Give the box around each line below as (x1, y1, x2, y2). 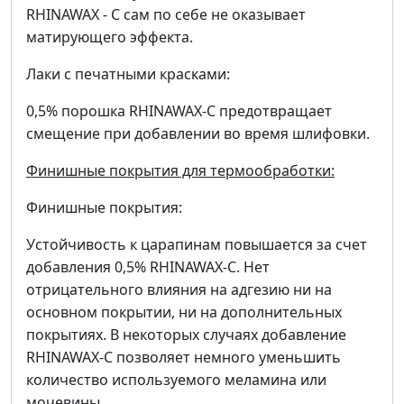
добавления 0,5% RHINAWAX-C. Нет (26, 257, 270, 278)
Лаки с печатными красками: (26, 64, 230, 85)
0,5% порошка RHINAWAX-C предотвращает (26, 101, 332, 122)
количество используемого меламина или (26, 370, 326, 390)
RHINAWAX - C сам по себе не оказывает (26, 5, 306, 25)
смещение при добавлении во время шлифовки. (26, 124, 370, 144)
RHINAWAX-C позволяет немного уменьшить (26, 347, 341, 368)
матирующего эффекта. (26, 27, 193, 48)
